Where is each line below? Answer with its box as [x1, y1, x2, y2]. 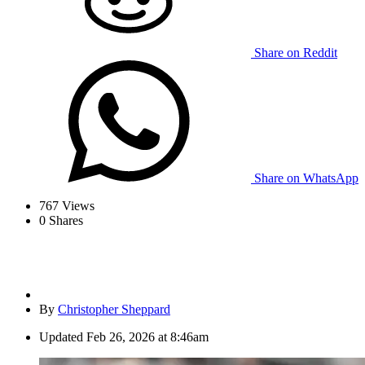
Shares [46, 213, 83, 228]
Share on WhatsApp [254, 171, 358, 186]
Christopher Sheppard [58, 302, 170, 317]
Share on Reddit [254, 46, 337, 60]
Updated [39, 330, 83, 345]
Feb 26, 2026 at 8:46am [86, 330, 209, 345]
